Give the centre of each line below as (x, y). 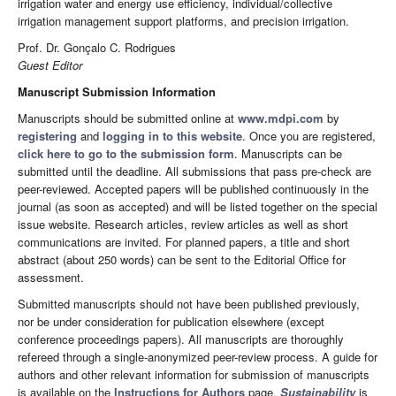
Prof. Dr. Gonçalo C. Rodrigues (97, 48)
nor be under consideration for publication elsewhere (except (171, 322)
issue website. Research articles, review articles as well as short (183, 225)
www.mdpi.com (281, 118)
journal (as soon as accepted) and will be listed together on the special (198, 207)
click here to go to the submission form (126, 154)
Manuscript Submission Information (117, 92)
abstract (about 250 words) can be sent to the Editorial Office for (182, 260)
